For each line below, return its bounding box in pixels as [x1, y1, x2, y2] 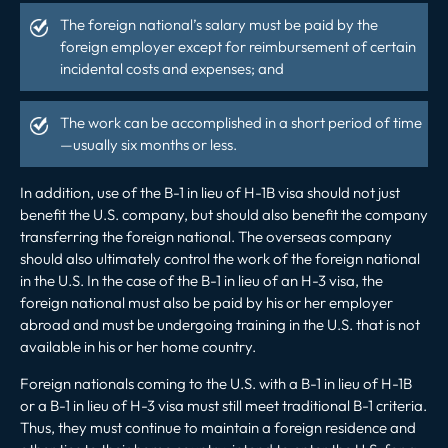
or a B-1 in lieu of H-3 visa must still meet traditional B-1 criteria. [20, 395, 427, 415]
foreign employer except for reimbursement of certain [60, 36, 416, 56]
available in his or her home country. [20, 336, 256, 356]
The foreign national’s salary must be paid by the [60, 14, 378, 34]
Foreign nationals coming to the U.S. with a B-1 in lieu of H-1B [20, 373, 412, 393]
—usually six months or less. [60, 134, 237, 154]
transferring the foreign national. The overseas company [20, 226, 392, 246]
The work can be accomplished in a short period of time [60, 112, 422, 132]
